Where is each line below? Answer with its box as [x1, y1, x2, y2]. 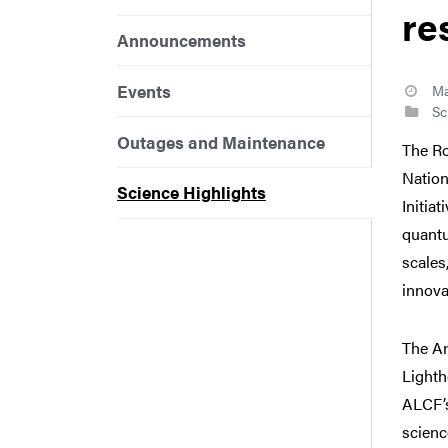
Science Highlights [117, 180, 266, 205]
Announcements [117, 27, 246, 52]
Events [117, 78, 171, 103]
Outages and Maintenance [117, 129, 325, 154]
